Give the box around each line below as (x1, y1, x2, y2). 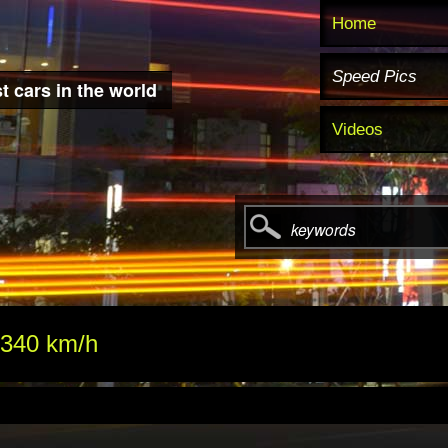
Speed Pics (331, 66, 417, 86)
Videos (331, 119, 383, 139)
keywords (291, 217, 357, 240)
